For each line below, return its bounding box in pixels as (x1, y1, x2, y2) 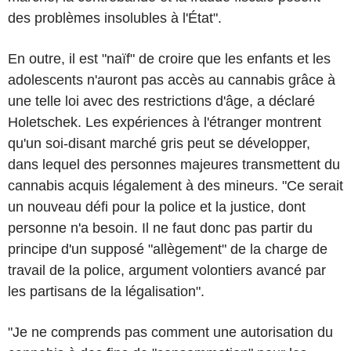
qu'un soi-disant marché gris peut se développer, (8, 136, 310, 151)
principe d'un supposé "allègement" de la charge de (8, 241, 327, 257)
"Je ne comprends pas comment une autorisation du (8, 324, 333, 340)
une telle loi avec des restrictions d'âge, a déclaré (8, 93, 315, 109)
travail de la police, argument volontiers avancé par (8, 262, 326, 278)
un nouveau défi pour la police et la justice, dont (8, 199, 306, 215)
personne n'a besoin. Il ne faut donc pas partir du (8, 220, 313, 236)
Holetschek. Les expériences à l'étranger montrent (8, 114, 321, 130)
